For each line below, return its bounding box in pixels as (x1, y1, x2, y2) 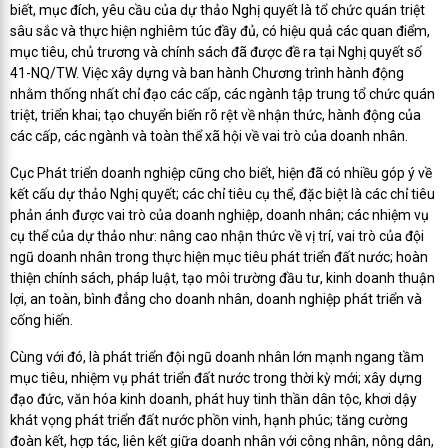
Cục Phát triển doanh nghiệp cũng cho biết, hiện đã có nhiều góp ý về (10, 165, 432, 181)
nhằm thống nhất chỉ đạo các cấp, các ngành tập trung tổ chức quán (10, 86, 435, 102)
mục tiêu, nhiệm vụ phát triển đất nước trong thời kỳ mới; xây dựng (10, 370, 422, 386)
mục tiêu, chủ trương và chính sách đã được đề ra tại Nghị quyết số (10, 44, 422, 60)
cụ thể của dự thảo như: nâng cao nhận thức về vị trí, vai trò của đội (10, 228, 424, 244)
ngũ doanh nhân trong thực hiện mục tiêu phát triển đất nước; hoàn (10, 249, 428, 265)
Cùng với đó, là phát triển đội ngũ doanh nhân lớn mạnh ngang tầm (10, 349, 424, 365)
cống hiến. (10, 312, 73, 328)
